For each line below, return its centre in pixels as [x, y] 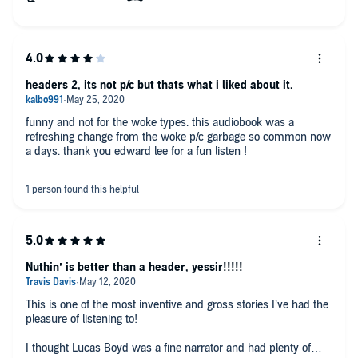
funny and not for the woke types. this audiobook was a [160, 122]
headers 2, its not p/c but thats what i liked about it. [159, 85]
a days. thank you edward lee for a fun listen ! [136, 151]
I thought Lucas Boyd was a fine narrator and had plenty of [168, 348]
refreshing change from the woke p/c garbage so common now [178, 137]
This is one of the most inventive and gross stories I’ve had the [177, 304]
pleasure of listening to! [83, 319]
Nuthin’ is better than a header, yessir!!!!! [134, 267]
